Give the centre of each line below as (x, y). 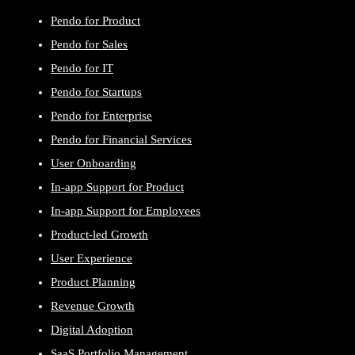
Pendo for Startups (96, 92)
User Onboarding (94, 163)
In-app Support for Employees (126, 210)
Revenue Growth (93, 305)
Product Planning (93, 282)
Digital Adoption (92, 329)
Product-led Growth (99, 234)
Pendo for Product (95, 20)
